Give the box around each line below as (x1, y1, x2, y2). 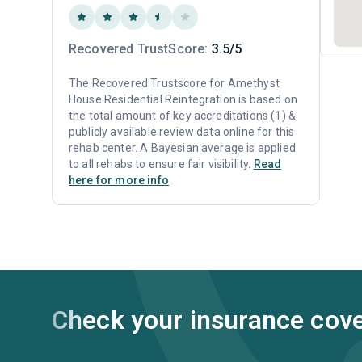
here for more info (69, 174, 169, 187)
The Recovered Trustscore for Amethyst (69, 77, 280, 90)
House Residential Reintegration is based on (69, 93, 297, 106)
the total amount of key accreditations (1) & (69, 109, 297, 122)
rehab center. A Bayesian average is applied (69, 141, 296, 154)
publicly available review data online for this (69, 125, 295, 138)
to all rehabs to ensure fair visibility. (69, 158, 254, 170)
